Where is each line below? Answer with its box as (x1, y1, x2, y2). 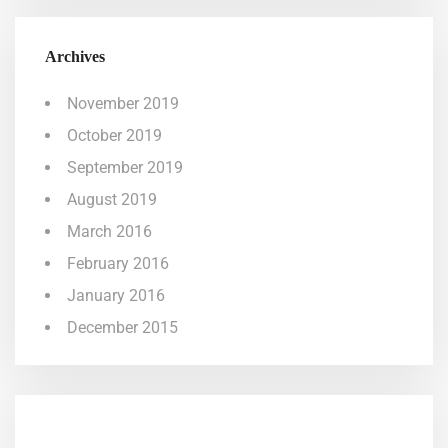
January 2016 (67, 286, 165, 305)
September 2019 (67, 158, 183, 177)
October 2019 (67, 126, 162, 145)
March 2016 (67, 222, 152, 241)
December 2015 (67, 318, 178, 337)
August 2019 (67, 190, 157, 209)
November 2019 (67, 94, 179, 113)
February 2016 (67, 254, 169, 273)
